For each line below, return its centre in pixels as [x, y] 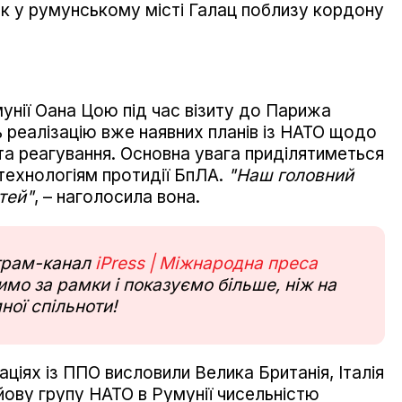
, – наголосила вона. [117, 197]
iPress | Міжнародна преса [206, 263]
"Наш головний [291, 175]
